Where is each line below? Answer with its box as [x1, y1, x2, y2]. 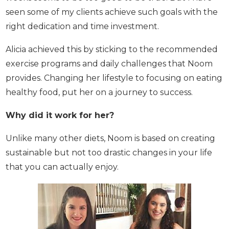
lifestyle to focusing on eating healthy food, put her [6, 84, 216, 95]
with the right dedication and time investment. [6, 18, 195, 29]
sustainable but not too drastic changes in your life [6, 159, 212, 169]
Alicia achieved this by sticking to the [6, 41, 154, 52]
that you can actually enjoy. [6, 173, 121, 184]
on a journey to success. [6, 99, 103, 109]
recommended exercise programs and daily [6, 56, 183, 66]
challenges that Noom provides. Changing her [6, 70, 194, 80]
